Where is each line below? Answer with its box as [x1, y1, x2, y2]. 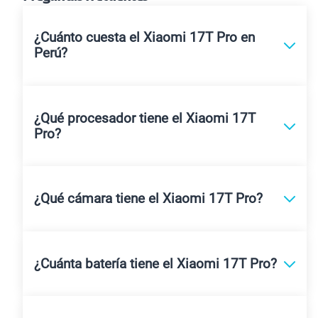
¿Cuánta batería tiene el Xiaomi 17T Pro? [34, 256, 277, 272]
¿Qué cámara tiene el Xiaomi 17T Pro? [34, 191, 263, 207]
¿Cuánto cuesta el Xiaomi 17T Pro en [34, 30, 255, 46]
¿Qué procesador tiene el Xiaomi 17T [34, 110, 256, 126]
